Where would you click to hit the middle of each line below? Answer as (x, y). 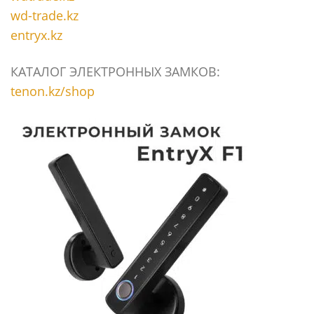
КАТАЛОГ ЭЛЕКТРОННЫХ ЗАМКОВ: (115, 71)
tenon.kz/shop (53, 91)
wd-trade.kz (45, 15)
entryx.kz (36, 35)
